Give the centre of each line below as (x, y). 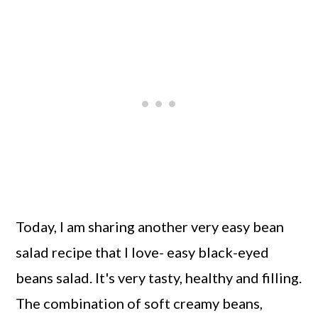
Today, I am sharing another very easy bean (150, 226)
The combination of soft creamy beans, (139, 303)
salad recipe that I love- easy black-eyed (143, 252)
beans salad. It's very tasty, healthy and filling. (159, 277)
